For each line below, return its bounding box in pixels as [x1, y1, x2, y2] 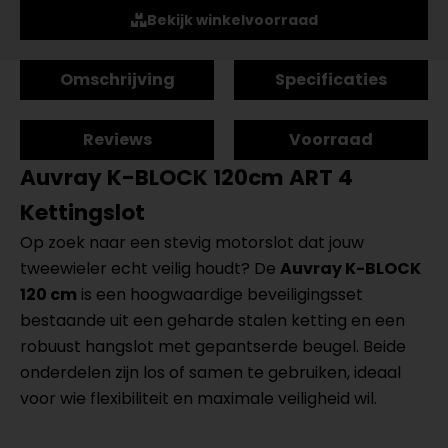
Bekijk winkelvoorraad [146, 10, 318, 30]
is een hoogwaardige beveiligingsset [77, 283, 363, 306]
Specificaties [275, 68, 387, 91]
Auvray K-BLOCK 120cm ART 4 [20, 162, 353, 193]
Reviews [82, 128, 152, 151]
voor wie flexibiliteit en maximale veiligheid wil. [20, 387, 377, 410]
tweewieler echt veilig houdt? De [20, 257, 280, 280]
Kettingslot [20, 197, 145, 228]
